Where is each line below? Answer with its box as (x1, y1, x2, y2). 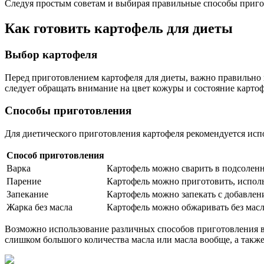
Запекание (6, 189, 48, 200)
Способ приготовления (6, 150, 104, 161)
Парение (6, 176, 41, 187)
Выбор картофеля (5, 48, 97, 61)
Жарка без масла (6, 202, 72, 213)
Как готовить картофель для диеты (5, 21, 233, 37)
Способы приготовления (5, 104, 131, 117)
